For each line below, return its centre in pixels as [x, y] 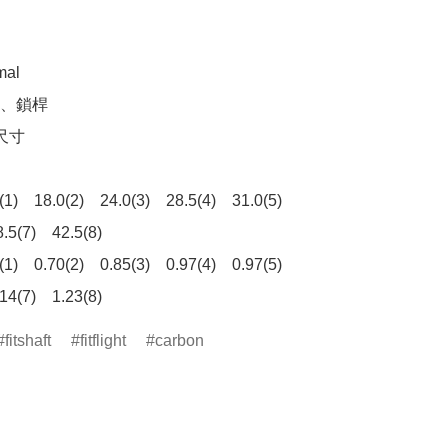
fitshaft [28, 340]
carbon [179, 340]
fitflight [103, 340]
